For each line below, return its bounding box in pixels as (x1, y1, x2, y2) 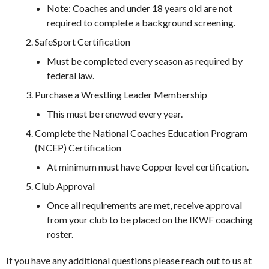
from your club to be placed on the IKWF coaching (47, 213, 253, 225)
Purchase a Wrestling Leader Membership (35, 88, 207, 100)
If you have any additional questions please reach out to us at (6, 254, 252, 266)
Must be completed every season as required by (47, 55, 243, 67)
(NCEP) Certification (35, 141, 121, 153)
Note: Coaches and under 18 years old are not (47, 2, 232, 14)
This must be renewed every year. (47, 107, 183, 119)
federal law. (47, 69, 94, 81)
